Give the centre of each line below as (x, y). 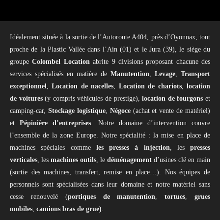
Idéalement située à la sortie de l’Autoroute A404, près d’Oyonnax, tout (110, 37)
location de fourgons (173, 99)
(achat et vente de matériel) (170, 111)
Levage (165, 74)
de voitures (26, 99)
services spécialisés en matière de (60, 74)
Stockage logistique (77, 111)
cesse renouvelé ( (39, 197)
